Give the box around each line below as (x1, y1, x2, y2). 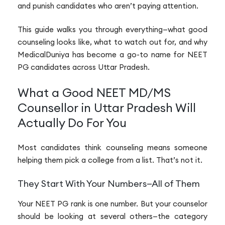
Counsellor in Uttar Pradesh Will (18, 99, 196, 115)
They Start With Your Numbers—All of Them (18, 178, 200, 190)
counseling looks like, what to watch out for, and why (18, 37, 207, 47)
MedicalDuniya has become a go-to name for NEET (18, 50, 207, 60)
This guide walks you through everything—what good (18, 25, 207, 35)
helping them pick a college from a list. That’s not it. (18, 155, 202, 165)
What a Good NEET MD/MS (18, 84, 171, 100)
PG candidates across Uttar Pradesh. (18, 62, 150, 72)
